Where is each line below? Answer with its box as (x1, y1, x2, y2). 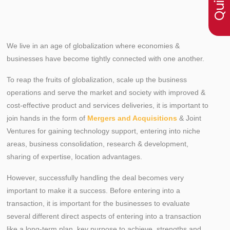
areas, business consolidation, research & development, (7, 140, 188, 148)
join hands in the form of (7, 114, 87, 122)
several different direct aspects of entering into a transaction (7, 212, 201, 220)
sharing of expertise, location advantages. (7, 152, 142, 161)
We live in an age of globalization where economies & (7, 42, 180, 50)
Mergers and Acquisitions (87, 114, 177, 122)
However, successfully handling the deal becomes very (7, 174, 184, 182)
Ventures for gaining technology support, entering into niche (7, 127, 200, 135)
